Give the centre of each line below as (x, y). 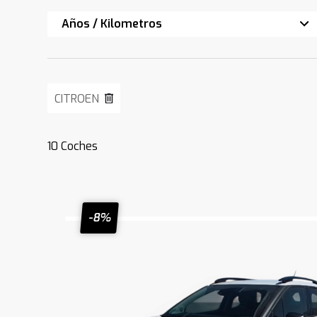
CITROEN (77, 99)
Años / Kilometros (112, 24)
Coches (78, 146)
